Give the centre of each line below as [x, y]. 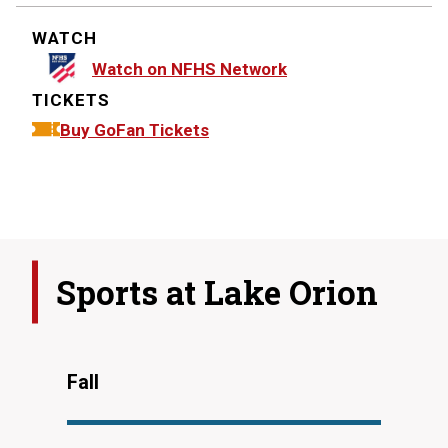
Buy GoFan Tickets [134, 129]
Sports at [130, 291]
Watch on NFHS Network [189, 68]
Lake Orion [291, 291]
